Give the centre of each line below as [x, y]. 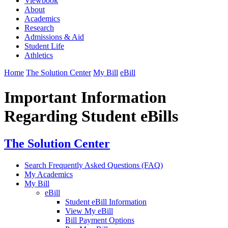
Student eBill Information [106, 202]
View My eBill [89, 211]
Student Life [44, 46]
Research [39, 27]
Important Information [85, 97]
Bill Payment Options [100, 220]
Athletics [39, 55]
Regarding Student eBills [91, 116]
